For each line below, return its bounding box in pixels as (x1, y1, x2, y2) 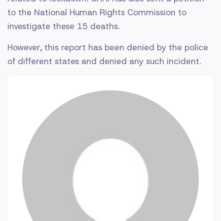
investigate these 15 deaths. (7, 20, 119, 32)
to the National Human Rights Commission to (7, 6, 186, 18)
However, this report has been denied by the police (7, 41, 208, 53)
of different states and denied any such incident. (7, 55, 201, 67)
